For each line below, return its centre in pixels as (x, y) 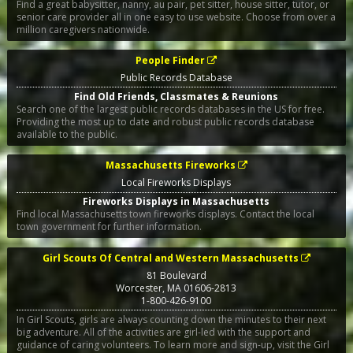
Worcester (139, 288)
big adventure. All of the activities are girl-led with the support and (163, 332)
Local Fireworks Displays (176, 183)
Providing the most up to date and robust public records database (165, 122)
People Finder (171, 60)
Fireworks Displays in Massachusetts (176, 202)
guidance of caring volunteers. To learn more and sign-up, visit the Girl (173, 344)
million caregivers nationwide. (83, 29)
